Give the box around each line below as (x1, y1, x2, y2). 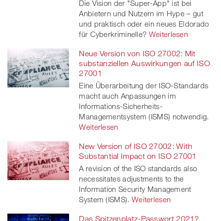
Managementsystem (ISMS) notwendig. (79, 112, 209, 121)
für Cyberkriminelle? (79, 30, 147, 39)
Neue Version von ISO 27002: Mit (79, 49, 196, 58)
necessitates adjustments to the (79, 174, 184, 184)
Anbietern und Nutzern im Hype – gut (79, 9, 203, 18)
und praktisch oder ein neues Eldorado (79, 19, 209, 29)
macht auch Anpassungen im (79, 91, 176, 101)
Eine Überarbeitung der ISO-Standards (79, 81, 209, 90)
